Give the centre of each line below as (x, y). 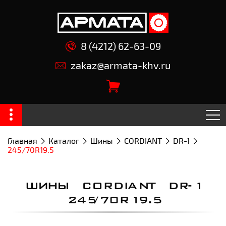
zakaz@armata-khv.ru (121, 65)
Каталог (64, 140)
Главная (22, 140)
